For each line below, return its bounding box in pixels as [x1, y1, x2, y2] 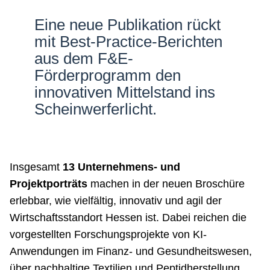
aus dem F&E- [34, 49, 134, 68]
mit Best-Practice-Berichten [34, 33, 223, 51]
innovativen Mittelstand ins [34, 83, 216, 102]
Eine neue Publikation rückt [34, 16, 221, 34]
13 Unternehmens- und [62, 161, 180, 174]
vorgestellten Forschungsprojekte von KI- [9, 228, 207, 241]
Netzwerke [13, 9, 69, 22]
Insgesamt [9, 161, 63, 174]
